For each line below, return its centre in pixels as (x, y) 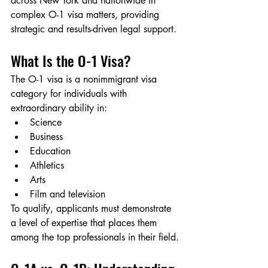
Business (46, 137)
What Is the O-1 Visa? (71, 61)
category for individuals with (70, 94)
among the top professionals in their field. (95, 237)
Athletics (47, 166)
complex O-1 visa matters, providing (86, 15)
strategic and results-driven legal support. (94, 29)
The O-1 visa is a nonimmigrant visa (85, 80)
